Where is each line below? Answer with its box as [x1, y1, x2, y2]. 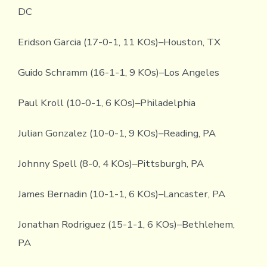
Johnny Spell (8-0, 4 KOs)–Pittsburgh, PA [17, 156, 204, 170]
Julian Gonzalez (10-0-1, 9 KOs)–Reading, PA [17, 126, 216, 140]
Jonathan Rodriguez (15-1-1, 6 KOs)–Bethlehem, [17, 217, 235, 231]
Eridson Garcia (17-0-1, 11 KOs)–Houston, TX [17, 35, 221, 49]
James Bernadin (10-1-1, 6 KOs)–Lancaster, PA [17, 187, 225, 201]
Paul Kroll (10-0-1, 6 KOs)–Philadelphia [17, 95, 195, 110]
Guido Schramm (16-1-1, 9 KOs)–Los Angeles [17, 65, 219, 79]
